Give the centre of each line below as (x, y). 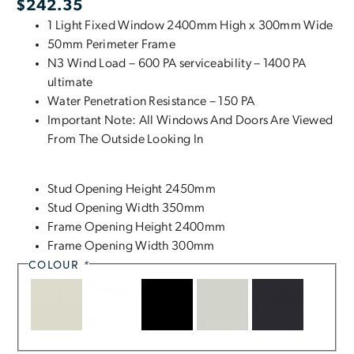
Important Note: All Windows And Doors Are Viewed (190, 121)
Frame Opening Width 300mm (131, 246)
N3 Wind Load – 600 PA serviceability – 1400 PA (177, 64)
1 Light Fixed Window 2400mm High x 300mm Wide (190, 26)
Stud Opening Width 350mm (126, 208)
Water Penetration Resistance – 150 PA (151, 102)
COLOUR (56, 264)
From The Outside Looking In (126, 140)
